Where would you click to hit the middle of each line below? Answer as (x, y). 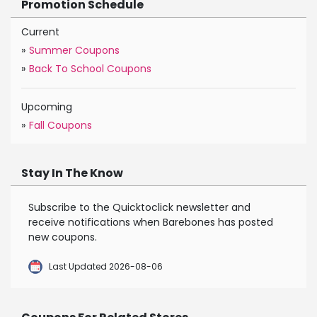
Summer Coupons (74, 51)
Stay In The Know (72, 173)
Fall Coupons (60, 126)
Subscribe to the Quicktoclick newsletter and (139, 208)
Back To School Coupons (90, 69)
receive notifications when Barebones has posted (151, 223)
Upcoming (47, 107)
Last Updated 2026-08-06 (106, 267)
